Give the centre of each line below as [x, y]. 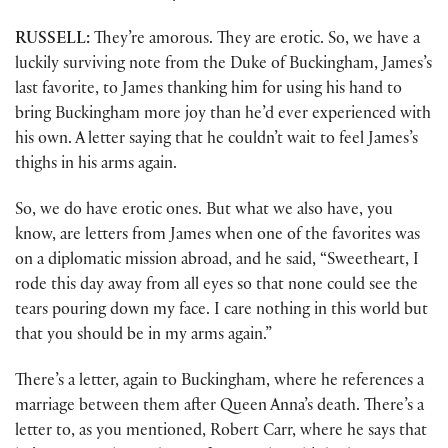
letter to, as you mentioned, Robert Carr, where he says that [221, 433]
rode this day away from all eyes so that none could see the [216, 287]
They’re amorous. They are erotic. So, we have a [257, 40]
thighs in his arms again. [96, 165]
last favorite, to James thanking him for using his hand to [208, 90]
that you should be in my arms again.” [143, 337]
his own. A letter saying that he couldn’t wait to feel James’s [216, 140]
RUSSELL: [54, 40]
